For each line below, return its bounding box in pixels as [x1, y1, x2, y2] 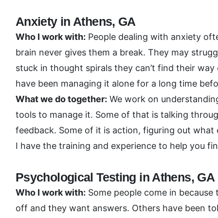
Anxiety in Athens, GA [16, 15, 136, 28]
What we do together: [16, 94, 107, 104]
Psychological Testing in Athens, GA [16, 170, 215, 184]
